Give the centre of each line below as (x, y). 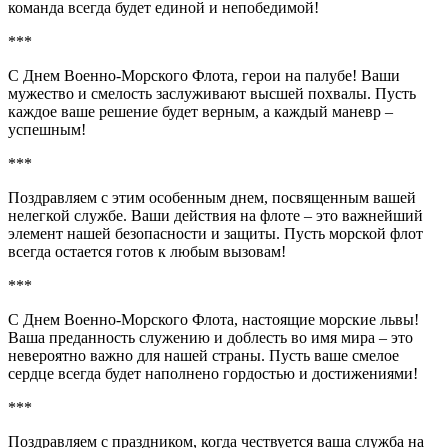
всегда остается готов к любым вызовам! (147, 251)
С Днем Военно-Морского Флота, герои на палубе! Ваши (204, 75)
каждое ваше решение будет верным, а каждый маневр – (200, 111)
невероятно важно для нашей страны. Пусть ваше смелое (203, 355)
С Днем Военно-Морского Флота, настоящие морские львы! (213, 319)
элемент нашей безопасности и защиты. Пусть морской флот (215, 233)
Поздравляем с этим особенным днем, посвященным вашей (212, 197)
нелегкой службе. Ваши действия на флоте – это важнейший (215, 215)
